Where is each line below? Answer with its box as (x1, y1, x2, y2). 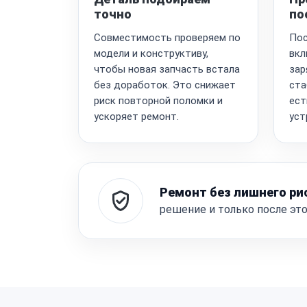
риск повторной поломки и (94, 94, 223, 107)
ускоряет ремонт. (94, 110, 179, 123)
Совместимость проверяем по (94, 31, 241, 44)
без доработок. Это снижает (94, 78, 236, 91)
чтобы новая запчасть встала (94, 62, 240, 75)
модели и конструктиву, (94, 47, 208, 60)
